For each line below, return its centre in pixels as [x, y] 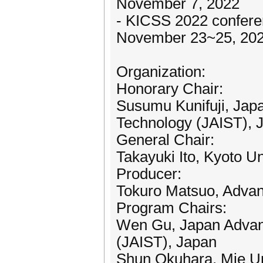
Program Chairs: [171, 208]
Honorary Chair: [170, 89]
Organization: [161, 72]
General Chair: [165, 140]
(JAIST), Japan [166, 242]
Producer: [149, 174]
